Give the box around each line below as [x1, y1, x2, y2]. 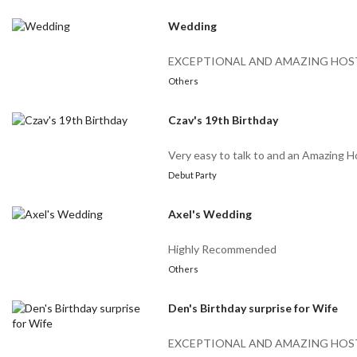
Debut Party [168, 170, 218, 181]
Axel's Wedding [168, 207, 253, 222]
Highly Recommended [168, 242, 277, 257]
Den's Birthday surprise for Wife [168, 301, 339, 316]
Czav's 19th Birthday [168, 113, 279, 127]
